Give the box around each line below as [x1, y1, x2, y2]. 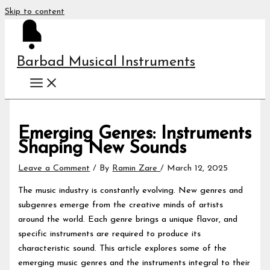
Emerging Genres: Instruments [18, 125, 252, 143]
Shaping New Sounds [18, 140, 187, 158]
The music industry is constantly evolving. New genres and [18, 186, 243, 195]
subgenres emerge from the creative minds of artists [18, 200, 224, 210]
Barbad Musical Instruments [17, 55, 195, 69]
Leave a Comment [18, 164, 90, 174]
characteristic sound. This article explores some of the [18, 243, 227, 253]
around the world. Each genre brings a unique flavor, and [18, 215, 238, 224]
